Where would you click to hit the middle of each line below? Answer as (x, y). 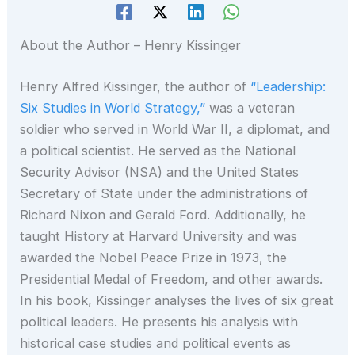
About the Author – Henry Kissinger (131, 46)
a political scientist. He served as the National (158, 150)
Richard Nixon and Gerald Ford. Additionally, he (163, 214)
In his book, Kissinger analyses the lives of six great (177, 300)
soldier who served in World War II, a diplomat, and (175, 129)
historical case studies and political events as (156, 343)
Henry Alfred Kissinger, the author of (136, 86)
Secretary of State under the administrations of (164, 193)
